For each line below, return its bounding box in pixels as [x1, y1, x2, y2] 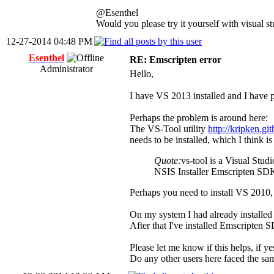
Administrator [39, 64, 93, 74]
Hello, [130, 68, 154, 79]
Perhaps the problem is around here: [130, 113, 268, 123]
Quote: [154, 155, 181, 166]
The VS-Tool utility [130, 124, 208, 134]
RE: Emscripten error [130, 54, 221, 65]
